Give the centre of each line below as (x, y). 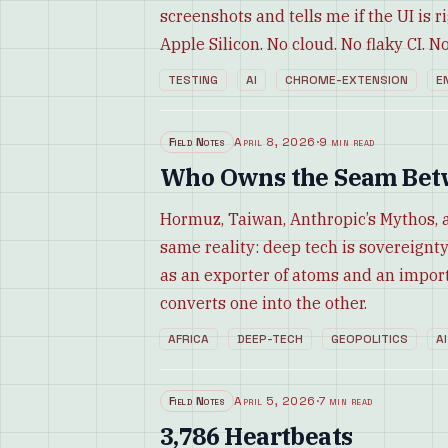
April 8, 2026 (275, 142)
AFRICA (188, 339)
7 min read (346, 401)
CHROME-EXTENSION (346, 80)
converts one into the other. (263, 303)
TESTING (193, 80)
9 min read (347, 142)
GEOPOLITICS (369, 339)
